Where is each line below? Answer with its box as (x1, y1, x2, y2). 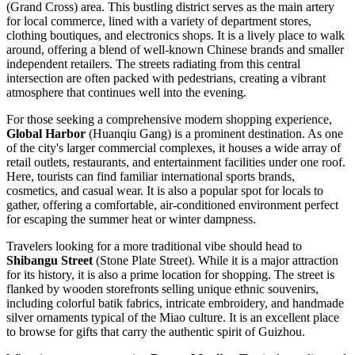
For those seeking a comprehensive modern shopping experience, (6, 113, 332, 127)
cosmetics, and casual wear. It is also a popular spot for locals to (6, 184, 323, 198)
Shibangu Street (6, 254, 93, 268)
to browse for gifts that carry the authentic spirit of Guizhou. (6, 325, 305, 339)
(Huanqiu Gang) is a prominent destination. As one (86, 127, 343, 141)
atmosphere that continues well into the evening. (6, 86, 246, 100)
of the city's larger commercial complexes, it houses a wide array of (6, 141, 341, 155)
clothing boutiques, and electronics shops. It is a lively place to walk (6, 29, 345, 43)
